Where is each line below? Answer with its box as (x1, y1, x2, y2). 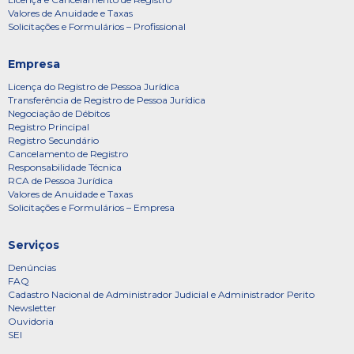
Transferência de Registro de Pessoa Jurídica (8, 93, 205, 106)
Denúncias (8, 261, 56, 273)
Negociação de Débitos (8, 107, 110, 119)
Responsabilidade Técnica (8, 160, 122, 173)
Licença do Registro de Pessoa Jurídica (8, 80, 179, 92)
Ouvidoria (8, 314, 54, 327)
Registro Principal (8, 120, 89, 133)
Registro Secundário (8, 134, 99, 146)
